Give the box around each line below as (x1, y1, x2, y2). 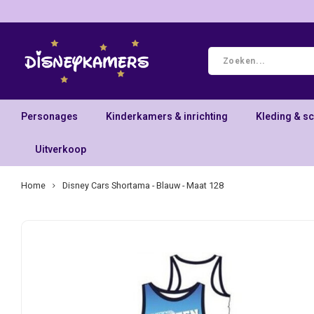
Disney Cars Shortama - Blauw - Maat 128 (62, 179, 224, 192)
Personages (21, 109, 78, 124)
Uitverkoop (35, 142, 86, 157)
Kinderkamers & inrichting (106, 109, 228, 124)
